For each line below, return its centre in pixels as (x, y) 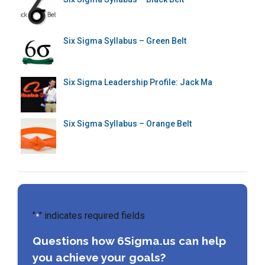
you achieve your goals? (99, 257)
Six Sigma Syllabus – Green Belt (125, 41)
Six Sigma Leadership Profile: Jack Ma (138, 82)
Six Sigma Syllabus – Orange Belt (127, 123)
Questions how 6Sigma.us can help (129, 240)
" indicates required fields (92, 215)
